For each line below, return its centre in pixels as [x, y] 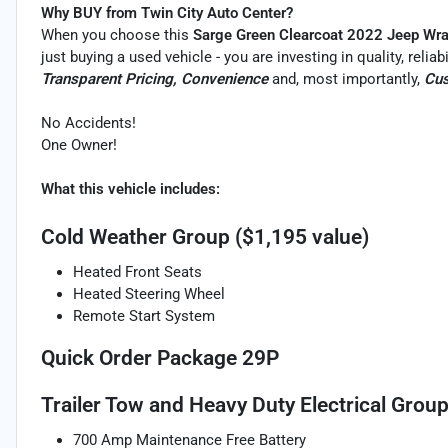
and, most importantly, [346, 79]
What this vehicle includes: [130, 189]
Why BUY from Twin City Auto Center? [167, 13]
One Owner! [79, 145]
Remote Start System [144, 316]
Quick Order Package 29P [160, 358]
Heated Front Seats [137, 272]
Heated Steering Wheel [149, 294]
